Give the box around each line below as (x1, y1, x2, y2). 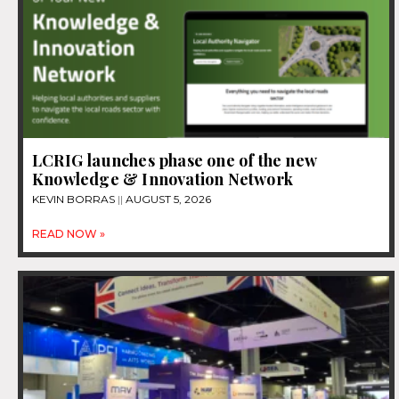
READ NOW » (32, 227, 105, 241)
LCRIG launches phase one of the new (32, 150, 317, 172)
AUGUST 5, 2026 (123, 192, 211, 207)
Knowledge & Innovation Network (32, 168, 293, 191)
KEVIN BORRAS (32, 192, 118, 207)
